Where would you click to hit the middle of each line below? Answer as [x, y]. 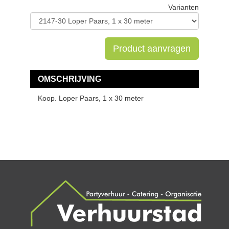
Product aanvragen [152, 49]
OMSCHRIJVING [70, 79]
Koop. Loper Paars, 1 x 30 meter [91, 98]
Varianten [184, 7]
